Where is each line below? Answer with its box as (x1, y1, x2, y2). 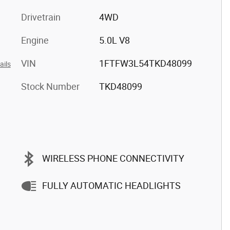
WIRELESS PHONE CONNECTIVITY (42, 153, 184, 164)
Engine (21, 34, 49, 46)
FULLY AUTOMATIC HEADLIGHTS (42, 180, 181, 191)
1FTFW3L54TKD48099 (99, 57, 192, 69)
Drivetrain (21, 11, 61, 23)
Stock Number (21, 81, 80, 92)
